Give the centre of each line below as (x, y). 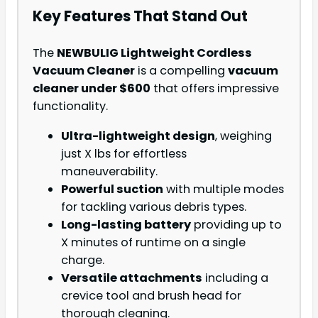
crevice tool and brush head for (151, 295)
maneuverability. (109, 171)
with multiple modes (224, 189)
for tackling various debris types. (154, 207)
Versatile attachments (132, 278)
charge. (83, 260)
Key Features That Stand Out (140, 16)
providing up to (236, 224)
